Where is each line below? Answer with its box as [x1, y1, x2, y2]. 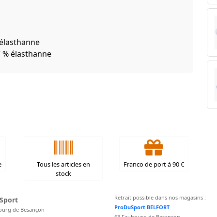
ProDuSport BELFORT [114, 203, 170, 211]
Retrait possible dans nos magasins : [114, 194, 206, 201]
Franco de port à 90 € [123, 160, 184, 169]
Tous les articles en [36, 160, 90, 169]
